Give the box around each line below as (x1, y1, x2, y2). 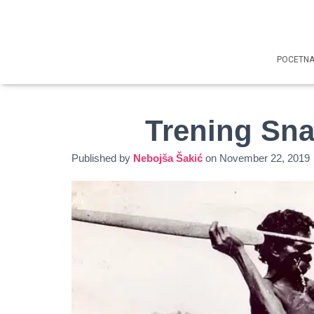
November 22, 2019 (219, 151, 310, 164)
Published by (71, 151, 133, 164)
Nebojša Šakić (133, 151, 203, 164)
